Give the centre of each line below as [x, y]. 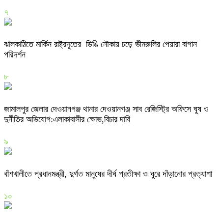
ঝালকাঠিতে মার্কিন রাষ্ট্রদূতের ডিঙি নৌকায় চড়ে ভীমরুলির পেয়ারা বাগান [100, 44]
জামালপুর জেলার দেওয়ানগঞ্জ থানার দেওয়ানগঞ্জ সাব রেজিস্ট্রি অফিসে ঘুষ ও [106, 109]
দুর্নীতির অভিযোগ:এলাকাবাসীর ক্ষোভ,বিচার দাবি [67, 120]
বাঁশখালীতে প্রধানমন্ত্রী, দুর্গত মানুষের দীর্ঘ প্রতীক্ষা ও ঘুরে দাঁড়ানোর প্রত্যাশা [108, 174]
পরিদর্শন [16, 55]
